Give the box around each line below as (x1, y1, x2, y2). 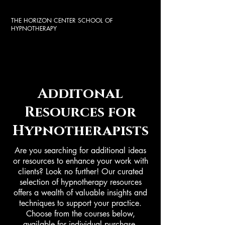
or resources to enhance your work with (13, 156, 148, 166)
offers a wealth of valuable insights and (14, 187, 147, 198)
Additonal (38, 84, 123, 103)
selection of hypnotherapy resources (19, 177, 142, 187)
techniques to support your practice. (19, 198, 142, 208)
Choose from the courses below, (26, 208, 135, 219)
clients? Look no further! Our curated (18, 166, 143, 177)
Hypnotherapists (12, 122, 149, 140)
